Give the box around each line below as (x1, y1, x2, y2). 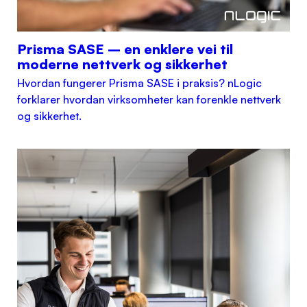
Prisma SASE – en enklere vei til (17, 40, 234, 58)
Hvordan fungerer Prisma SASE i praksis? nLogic (17, 75, 262, 90)
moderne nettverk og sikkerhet (17, 55, 228, 73)
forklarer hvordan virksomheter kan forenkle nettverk (17, 92, 282, 106)
